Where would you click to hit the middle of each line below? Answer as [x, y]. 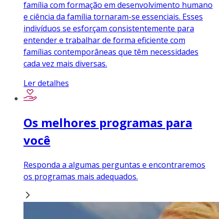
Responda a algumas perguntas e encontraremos [114, 165]
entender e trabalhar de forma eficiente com [104, 40]
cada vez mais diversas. [65, 64]
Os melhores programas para [108, 123]
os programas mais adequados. [81, 177]
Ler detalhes [46, 83]
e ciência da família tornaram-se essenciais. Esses [113, 17]
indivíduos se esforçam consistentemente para [109, 29]
